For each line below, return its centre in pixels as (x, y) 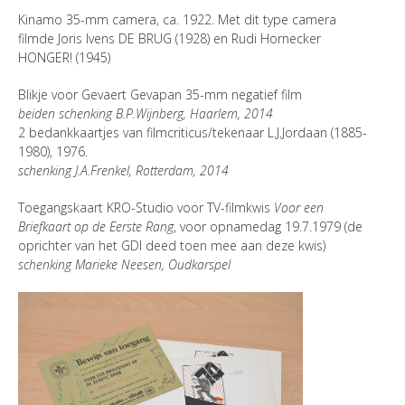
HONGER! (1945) (64, 58)
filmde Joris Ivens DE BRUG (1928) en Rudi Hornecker (170, 39)
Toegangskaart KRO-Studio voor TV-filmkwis (146, 208)
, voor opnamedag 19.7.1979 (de (268, 227)
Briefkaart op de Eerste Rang (96, 227)
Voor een (299, 208)
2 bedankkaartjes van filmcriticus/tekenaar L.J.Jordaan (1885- (193, 133)
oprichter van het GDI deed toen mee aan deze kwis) (172, 246)
